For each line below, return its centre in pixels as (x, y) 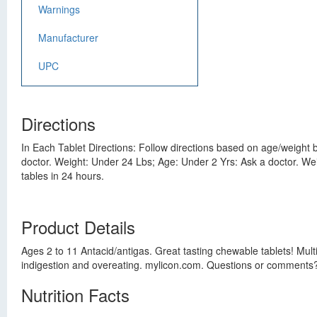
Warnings (59, 9)
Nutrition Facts (75, 295)
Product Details (78, 227)
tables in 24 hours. (63, 175)
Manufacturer (68, 38)
